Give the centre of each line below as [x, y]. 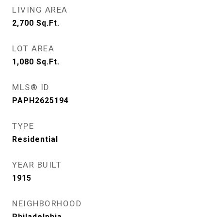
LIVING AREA [40, 10]
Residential [35, 139]
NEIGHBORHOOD [47, 203]
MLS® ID [31, 87]
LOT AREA [33, 48]
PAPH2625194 [40, 101]
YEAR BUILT [37, 165]
